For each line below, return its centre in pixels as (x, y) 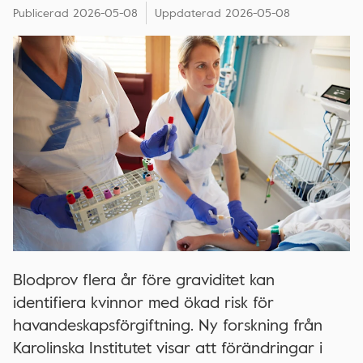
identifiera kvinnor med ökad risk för (143, 302)
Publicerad (41, 13)
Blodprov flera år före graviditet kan (144, 279)
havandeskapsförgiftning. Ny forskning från (168, 325)
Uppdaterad (188, 13)
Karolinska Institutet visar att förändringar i (168, 347)
